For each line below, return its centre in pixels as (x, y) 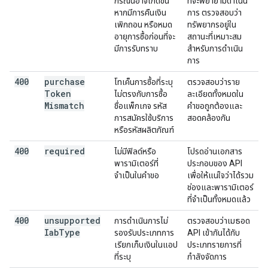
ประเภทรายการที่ (214, 245)
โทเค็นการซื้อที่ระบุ (144, 82)
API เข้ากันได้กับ (214, 233)
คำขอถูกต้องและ (215, 106)
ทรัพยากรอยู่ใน (212, 25)
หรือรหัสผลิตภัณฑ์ (144, 130)
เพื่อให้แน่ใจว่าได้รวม (220, 175)
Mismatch (64, 106)
